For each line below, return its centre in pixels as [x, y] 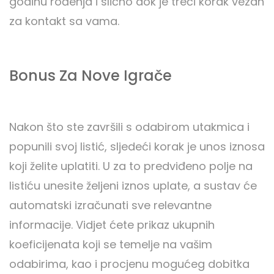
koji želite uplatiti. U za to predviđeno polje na [131, 166]
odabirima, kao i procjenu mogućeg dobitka [129, 264]
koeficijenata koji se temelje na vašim [111, 245]
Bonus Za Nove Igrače [91, 76]
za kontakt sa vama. [64, 21]
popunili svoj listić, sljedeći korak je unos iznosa [137, 147]
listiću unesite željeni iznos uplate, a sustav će [133, 186]
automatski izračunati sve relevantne [110, 206]
